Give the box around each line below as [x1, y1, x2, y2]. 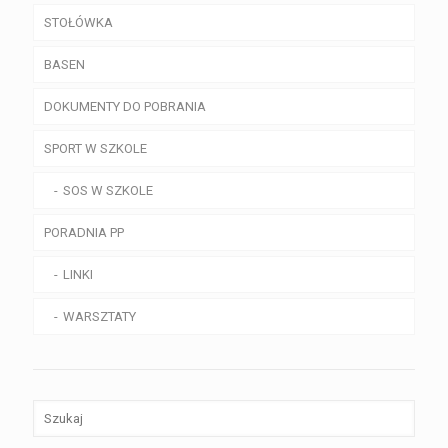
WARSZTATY [63, 309, 136, 325]
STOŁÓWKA [44, 15, 113, 31]
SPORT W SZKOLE [44, 141, 147, 157]
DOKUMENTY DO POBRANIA [44, 99, 206, 115]
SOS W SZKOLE [63, 183, 153, 199]
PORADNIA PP [44, 225, 124, 241]
